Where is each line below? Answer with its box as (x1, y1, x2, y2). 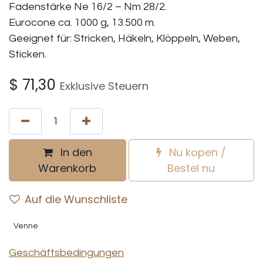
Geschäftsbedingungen (9, 247, 124, 258)
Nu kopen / (166, 145, 227, 160)
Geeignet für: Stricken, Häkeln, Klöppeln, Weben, (9, 33, 240, 44)
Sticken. (9, 49, 46, 60)
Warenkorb (38, 161, 97, 176)
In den (57, 145, 92, 160)
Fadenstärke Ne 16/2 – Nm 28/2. (9, 1, 167, 12)
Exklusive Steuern (60, 79, 149, 93)
